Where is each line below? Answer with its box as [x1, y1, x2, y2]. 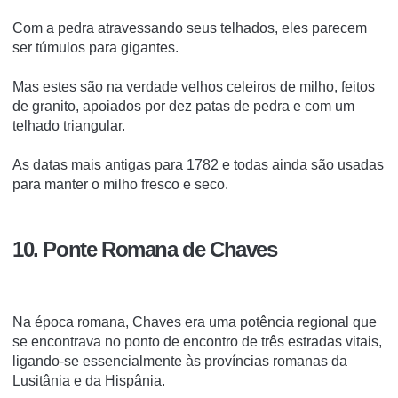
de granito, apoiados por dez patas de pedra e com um [12, 99, 354, 115]
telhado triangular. [12, 118, 125, 134]
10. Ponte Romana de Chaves [12, 236, 277, 261]
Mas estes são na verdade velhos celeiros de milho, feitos [12, 79, 375, 95]
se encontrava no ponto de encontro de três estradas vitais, [12, 333, 382, 349]
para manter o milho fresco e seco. [12, 177, 228, 193]
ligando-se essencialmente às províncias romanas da [12, 353, 347, 369]
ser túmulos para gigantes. [12, 40, 179, 56]
